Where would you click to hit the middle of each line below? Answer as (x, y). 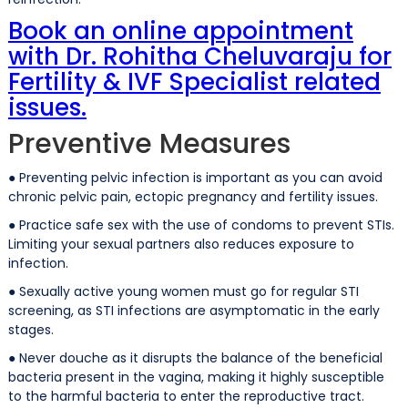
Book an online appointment (180, 31)
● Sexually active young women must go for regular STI (183, 291)
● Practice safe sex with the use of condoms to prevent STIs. (201, 224)
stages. (31, 329)
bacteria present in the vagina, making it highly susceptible (196, 377)
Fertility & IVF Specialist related (194, 82)
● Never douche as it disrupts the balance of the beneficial (195, 357)
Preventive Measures (149, 143)
